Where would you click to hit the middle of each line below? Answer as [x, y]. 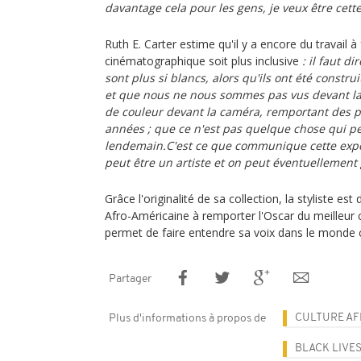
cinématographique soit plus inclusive [203, 61]
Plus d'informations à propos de [187, 319]
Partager [130, 279]
